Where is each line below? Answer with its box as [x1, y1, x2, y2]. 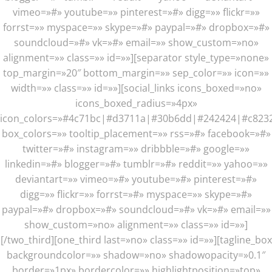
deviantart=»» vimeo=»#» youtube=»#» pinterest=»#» [15, 172, 257, 186]
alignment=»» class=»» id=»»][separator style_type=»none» [3, 51, 269, 64]
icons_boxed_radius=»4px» [75, 97, 197, 110]
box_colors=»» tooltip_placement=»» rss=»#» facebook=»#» [1, 127, 271, 140]
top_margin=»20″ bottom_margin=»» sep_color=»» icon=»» [3, 66, 269, 80]
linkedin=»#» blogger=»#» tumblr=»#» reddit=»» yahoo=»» [4, 157, 268, 171]
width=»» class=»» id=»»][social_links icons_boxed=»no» [10, 81, 262, 95]
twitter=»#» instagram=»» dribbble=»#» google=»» [22, 142, 250, 155]
